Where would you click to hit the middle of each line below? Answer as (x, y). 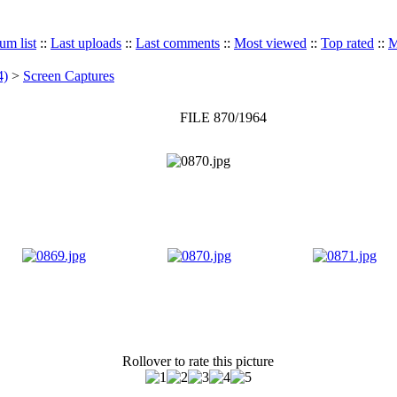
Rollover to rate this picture (198, 361)
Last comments (178, 43)
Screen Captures (69, 76)
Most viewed (270, 43)
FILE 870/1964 (223, 117)
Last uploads (86, 43)
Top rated (347, 43)
